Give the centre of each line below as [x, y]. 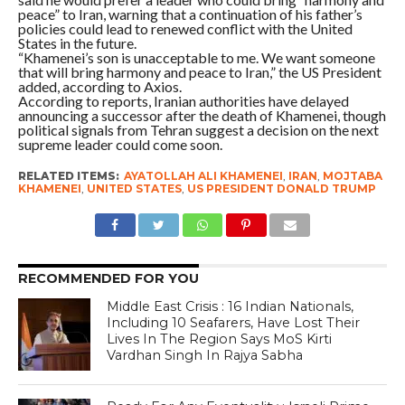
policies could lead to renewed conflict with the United [185, 28]
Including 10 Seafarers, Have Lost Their [234, 322]
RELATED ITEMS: [68, 175]
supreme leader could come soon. [120, 144]
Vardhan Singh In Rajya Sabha [205, 355]
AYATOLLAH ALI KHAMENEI [203, 175]
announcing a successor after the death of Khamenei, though [202, 115]
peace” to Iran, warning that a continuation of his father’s [190, 14]
